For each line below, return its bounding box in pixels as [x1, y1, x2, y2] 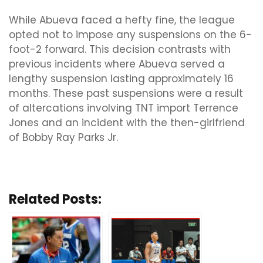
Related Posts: [9, 190, 102, 209]
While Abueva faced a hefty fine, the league [9, 13, 235, 28]
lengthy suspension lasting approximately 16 [9, 72, 234, 86]
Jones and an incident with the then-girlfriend [9, 116, 245, 130]
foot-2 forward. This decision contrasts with [9, 42, 231, 57]
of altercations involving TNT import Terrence [9, 101, 238, 116]
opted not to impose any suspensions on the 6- [9, 28, 252, 42]
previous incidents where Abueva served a [9, 57, 225, 72]
